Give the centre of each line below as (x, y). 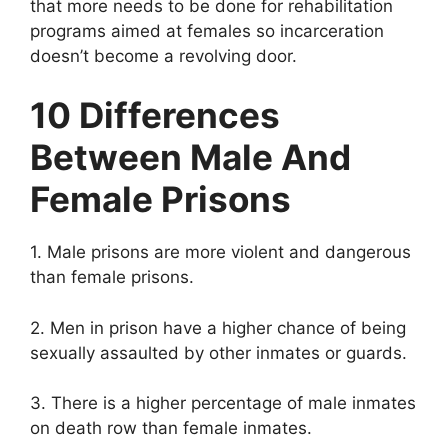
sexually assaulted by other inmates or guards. (218, 352)
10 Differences (155, 115)
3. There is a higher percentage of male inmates (223, 403)
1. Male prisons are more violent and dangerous (220, 252)
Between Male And (190, 157)
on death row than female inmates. (171, 428)
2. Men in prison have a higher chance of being (218, 327)
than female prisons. (112, 277)
